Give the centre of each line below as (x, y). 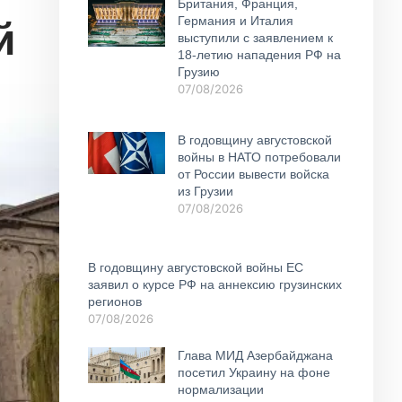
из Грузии (205, 191)
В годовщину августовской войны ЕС (196, 267)
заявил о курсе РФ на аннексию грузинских (215, 284)
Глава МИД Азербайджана (255, 355)
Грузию (198, 72)
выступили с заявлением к (255, 38)
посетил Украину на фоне (253, 372)
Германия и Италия (235, 21)
